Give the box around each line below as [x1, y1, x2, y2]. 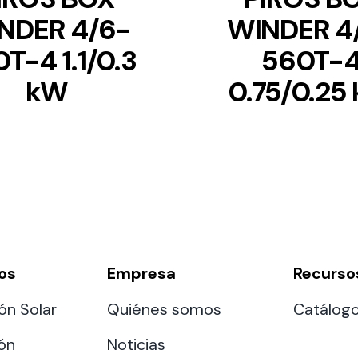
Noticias [107, 333, 166, 355]
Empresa [107, 262, 177, 284]
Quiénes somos [107, 298, 222, 320]
